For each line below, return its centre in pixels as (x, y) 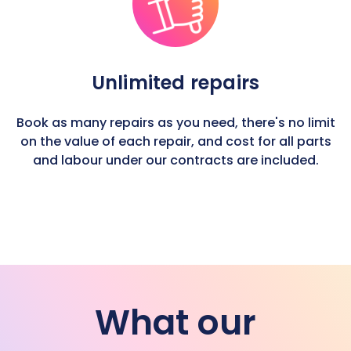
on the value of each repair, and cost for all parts (175, 141)
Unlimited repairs (175, 83)
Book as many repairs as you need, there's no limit (175, 123)
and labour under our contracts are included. (175, 160)
